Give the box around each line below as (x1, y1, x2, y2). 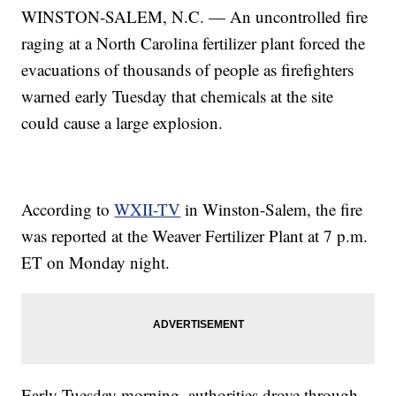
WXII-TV (114, 197, 181, 220)
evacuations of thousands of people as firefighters (21, 57, 354, 80)
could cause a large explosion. (21, 110, 224, 133)
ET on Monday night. (21, 250, 171, 273)
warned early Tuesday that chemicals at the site (21, 84, 334, 107)
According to (21, 197, 115, 220)
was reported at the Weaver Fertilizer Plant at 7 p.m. (21, 224, 369, 247)
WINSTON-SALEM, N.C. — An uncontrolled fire (21, 4, 369, 27)
